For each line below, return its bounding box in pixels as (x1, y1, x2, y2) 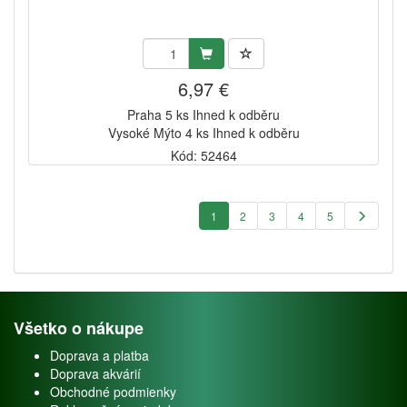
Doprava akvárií (50, 363, 141, 382)
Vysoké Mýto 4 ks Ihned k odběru (107, 123, 300, 142)
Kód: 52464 (170, 145, 237, 164)
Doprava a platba (50, 345, 149, 364)
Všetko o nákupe (14, 315, 144, 340)
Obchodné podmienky (50, 382, 176, 401)
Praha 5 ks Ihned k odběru (127, 104, 280, 124)
